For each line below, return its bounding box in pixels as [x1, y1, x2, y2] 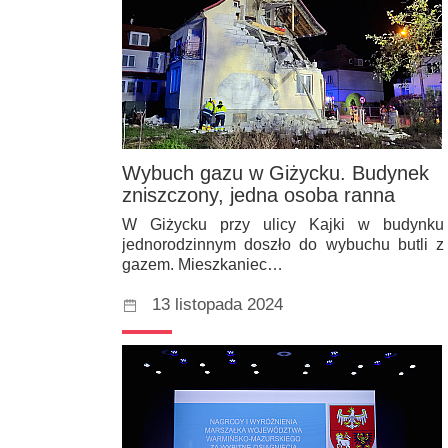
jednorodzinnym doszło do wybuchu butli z [122, 236, 444, 254]
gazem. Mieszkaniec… [122, 256, 283, 274]
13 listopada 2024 [152, 295, 283, 315]
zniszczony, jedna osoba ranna [122, 184, 395, 207]
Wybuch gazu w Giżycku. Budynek [122, 162, 429, 185]
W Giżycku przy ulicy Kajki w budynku [122, 216, 444, 234]
